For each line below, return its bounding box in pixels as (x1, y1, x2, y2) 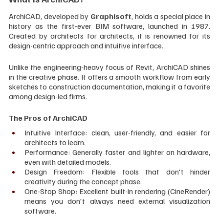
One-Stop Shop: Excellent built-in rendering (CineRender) (24, 186, 210, 197)
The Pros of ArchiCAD (9, 113, 88, 123)
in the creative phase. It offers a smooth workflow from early (9, 72, 210, 82)
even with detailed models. (24, 157, 111, 167)
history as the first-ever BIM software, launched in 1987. (9, 21, 210, 31)
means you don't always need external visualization (24, 196, 210, 206)
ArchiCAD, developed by (9, 11, 90, 22)
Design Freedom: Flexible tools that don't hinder (24, 167, 210, 177)
